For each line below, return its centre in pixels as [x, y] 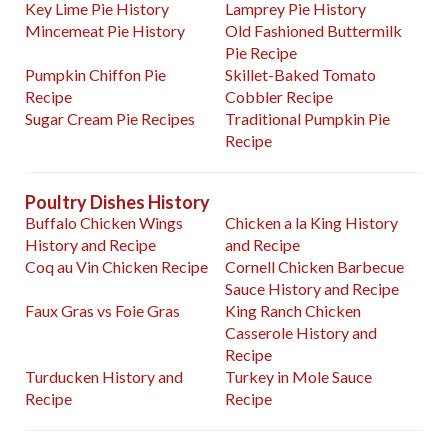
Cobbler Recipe [279, 97]
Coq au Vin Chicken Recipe [116, 267]
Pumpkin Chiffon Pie [95, 75]
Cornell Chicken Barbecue [315, 267]
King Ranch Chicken [293, 311]
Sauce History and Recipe [312, 289]
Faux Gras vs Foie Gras [102, 311]
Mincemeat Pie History [105, 31]
